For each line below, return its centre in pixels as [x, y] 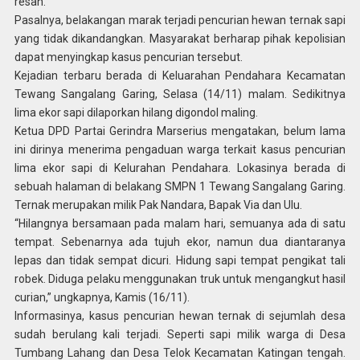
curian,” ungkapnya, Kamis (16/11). [102, 297]
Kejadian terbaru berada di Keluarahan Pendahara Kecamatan [180, 76]
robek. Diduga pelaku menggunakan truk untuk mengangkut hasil [180, 279]
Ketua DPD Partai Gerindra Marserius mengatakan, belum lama [180, 131]
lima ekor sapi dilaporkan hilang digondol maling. [136, 112]
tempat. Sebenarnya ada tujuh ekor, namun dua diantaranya [180, 242]
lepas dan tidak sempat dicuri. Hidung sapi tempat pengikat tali [180, 260]
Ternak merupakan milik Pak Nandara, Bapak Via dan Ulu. [158, 205]
